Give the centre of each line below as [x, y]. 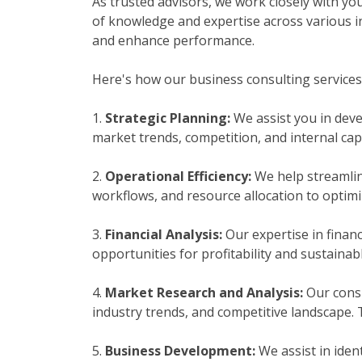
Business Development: [180, 351]
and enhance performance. [173, 40]
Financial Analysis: [164, 234]
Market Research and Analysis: [204, 293]
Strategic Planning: [168, 118]
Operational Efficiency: [178, 176]
